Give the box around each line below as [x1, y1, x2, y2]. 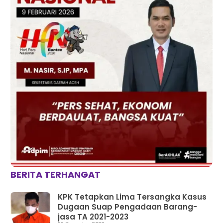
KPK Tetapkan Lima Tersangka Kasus [57, 192, 207, 203]
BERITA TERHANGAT [10, 168, 101, 181]
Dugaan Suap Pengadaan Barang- [57, 202, 197, 213]
